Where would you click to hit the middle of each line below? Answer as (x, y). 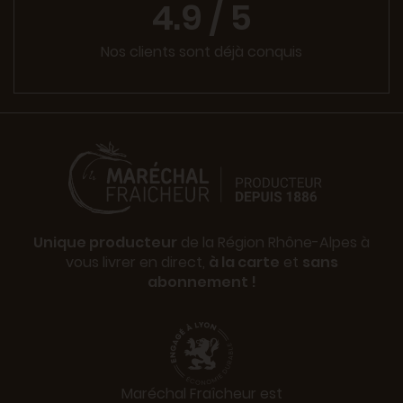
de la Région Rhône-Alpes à (273, 242)
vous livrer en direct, (137, 262)
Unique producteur (105, 242)
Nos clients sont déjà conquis (201, 52)
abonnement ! (201, 282)
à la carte (244, 262)
